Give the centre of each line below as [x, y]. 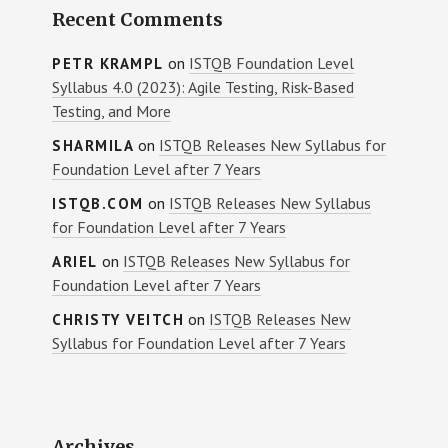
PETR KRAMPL [108, 64]
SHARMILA [93, 146]
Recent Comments [138, 20]
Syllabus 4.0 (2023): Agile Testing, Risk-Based [203, 87]
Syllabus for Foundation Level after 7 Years [199, 343]
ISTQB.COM [98, 204]
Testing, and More [112, 111]
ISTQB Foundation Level [271, 63]
